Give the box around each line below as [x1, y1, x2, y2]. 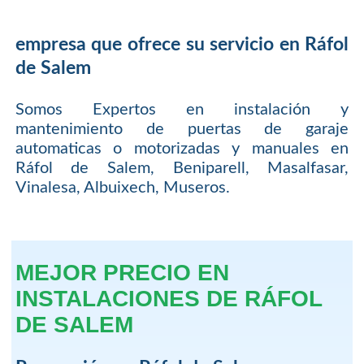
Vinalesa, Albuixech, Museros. [15, 179, 230, 196]
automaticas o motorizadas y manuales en [15, 140, 349, 157]
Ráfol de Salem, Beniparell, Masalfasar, [15, 159, 349, 176]
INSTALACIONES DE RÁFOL [15, 286, 322, 312]
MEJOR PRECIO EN [15, 260, 229, 286]
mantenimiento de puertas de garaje [15, 120, 349, 137]
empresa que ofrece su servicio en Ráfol [15, 35, 349, 55]
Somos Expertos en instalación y [15, 101, 349, 118]
